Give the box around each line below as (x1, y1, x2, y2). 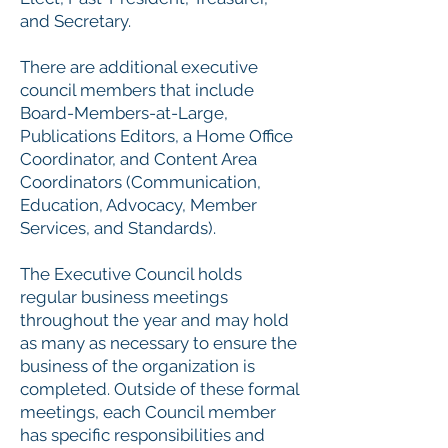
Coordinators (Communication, (20, 172, 261, 193)
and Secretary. (20, 11, 131, 32)
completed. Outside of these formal (20, 379, 299, 400)
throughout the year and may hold (20, 310, 289, 331)
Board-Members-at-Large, (20, 103, 228, 124)
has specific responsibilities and (20, 425, 265, 446)
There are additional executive (20, 57, 258, 78)
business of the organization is (20, 356, 255, 377)
